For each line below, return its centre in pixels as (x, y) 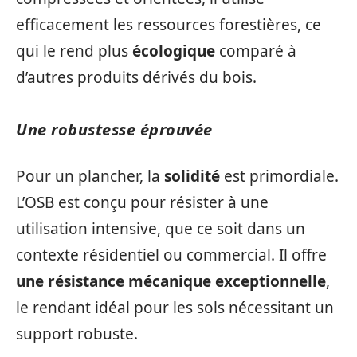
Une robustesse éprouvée (114, 129)
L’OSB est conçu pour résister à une (142, 202)
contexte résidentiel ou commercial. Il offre (171, 255)
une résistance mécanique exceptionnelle (171, 281)
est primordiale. (279, 176)
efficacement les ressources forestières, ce (169, 24)
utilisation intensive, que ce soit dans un (161, 229)
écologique (174, 51)
